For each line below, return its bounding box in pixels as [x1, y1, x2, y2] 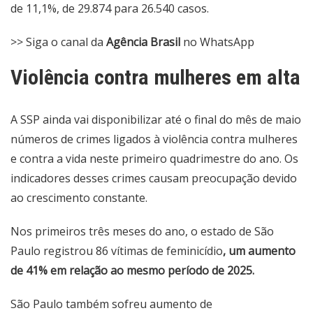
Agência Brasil [106, 34, 183, 50]
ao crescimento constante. [10, 190, 147, 205]
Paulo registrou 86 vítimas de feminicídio [10, 243, 223, 259]
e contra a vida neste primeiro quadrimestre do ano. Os [10, 151, 298, 166]
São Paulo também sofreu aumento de [10, 296, 212, 312]
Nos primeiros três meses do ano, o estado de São [10, 224, 274, 239]
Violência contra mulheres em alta [10, 65, 300, 89]
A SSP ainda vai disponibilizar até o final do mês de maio [10, 112, 301, 127]
